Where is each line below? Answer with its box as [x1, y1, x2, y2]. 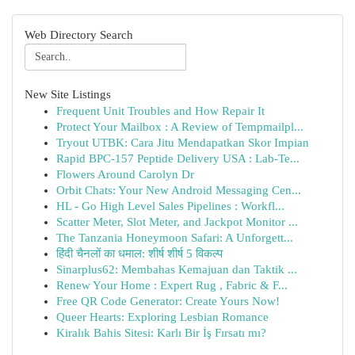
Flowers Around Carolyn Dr [56, 168, 194, 181]
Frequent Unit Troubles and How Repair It [56, 105, 265, 117]
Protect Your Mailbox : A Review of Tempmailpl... [56, 120, 303, 133]
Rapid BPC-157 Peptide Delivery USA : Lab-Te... [56, 152, 300, 165]
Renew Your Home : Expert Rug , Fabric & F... [56, 279, 288, 292]
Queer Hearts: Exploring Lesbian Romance [56, 311, 269, 323]
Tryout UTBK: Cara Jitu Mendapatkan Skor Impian [56, 136, 309, 149]
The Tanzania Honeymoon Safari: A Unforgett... [56, 231, 293, 244]
